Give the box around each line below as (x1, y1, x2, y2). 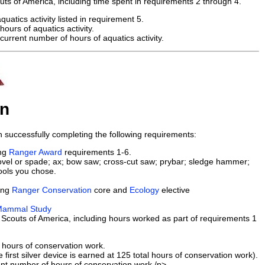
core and (92, 185, 130, 195)
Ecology (130, 185, 159, 195)
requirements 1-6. (62, 147, 131, 157)
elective (159, 185, 190, 195)
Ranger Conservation (12, 185, 92, 195)
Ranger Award (9, 147, 62, 157)
